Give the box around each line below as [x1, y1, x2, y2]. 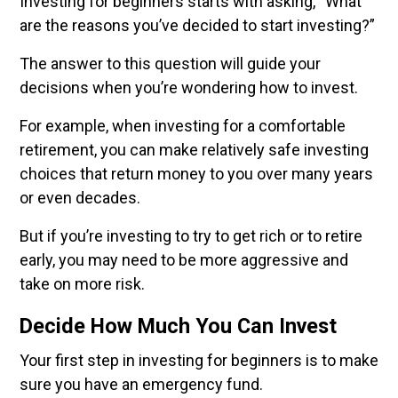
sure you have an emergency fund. [20, 375, 267, 394]
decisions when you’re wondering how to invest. [20, 78, 358, 97]
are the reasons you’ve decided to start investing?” [20, 16, 375, 35]
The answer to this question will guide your [20, 54, 321, 73]
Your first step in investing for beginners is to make [20, 351, 378, 370]
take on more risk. [20, 275, 145, 293]
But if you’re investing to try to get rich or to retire [20, 227, 362, 245]
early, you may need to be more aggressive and [20, 251, 348, 269]
